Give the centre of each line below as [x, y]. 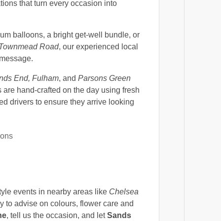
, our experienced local [98, 46]
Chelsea [124, 191]
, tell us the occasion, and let [57, 215]
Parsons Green [104, 78]
